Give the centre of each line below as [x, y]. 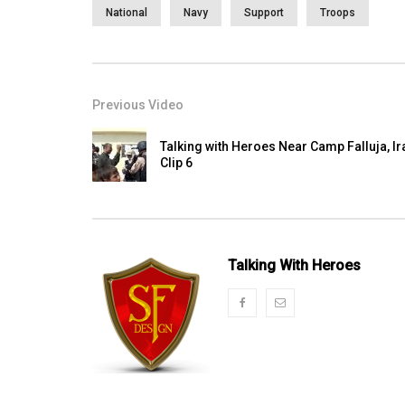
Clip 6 [176, 163]
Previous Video [138, 105]
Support [264, 13]
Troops [338, 13]
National [127, 13]
